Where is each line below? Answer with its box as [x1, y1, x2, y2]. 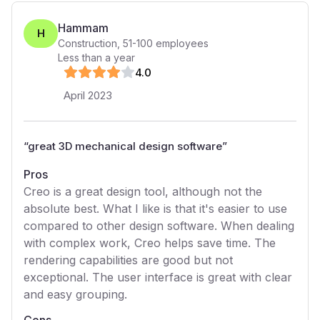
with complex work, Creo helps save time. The [24, 236, 276, 250]
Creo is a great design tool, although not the [24, 184, 262, 199]
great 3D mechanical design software [28, 139, 222, 153]
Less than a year [58, 51, 135, 64]
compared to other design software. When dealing [24, 219, 294, 233]
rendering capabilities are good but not [24, 253, 233, 267]
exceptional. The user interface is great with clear [24, 270, 292, 284]
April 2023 [64, 89, 112, 102]
